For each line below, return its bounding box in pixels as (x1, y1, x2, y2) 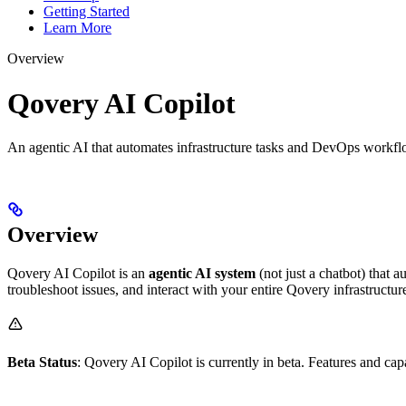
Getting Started (43, 4, 130, 20)
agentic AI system (149, 266, 256, 282)
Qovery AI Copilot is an (7, 266, 149, 282)
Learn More (43, 20, 111, 36)
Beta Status (7, 354, 77, 371)
